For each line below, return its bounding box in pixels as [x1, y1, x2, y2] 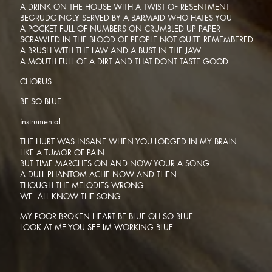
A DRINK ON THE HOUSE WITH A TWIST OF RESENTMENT [20, 1, 229, 12]
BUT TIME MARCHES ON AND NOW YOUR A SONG [20, 158, 212, 169]
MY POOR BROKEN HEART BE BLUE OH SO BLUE [20, 211, 193, 222]
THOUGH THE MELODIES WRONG [20, 180, 144, 191]
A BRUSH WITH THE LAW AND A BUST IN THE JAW [20, 45, 201, 56]
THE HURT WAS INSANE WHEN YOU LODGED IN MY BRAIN [20, 136, 239, 147]
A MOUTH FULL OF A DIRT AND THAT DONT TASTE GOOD [20, 56, 228, 67]
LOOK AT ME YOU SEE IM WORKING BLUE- [20, 222, 175, 233]
